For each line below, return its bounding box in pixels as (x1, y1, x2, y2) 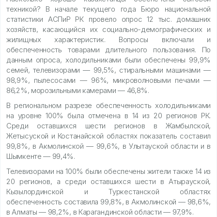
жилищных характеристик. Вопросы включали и (6, 34, 211, 44)
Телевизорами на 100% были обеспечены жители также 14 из (6, 166, 211, 176)
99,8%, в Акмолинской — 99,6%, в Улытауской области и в (6, 141, 211, 151)
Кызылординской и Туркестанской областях (6, 186, 211, 196)
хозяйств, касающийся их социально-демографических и (6, 24, 211, 34)
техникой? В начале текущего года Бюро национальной (6, 4, 211, 14)
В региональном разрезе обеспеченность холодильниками (6, 100, 211, 110)
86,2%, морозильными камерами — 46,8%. (6, 85, 149, 95)
